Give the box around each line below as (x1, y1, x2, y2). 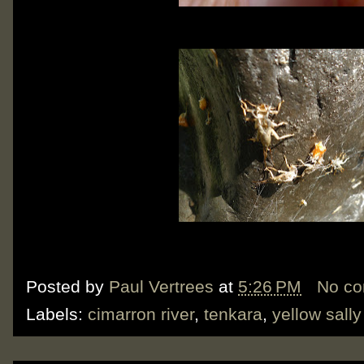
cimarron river (88, 305, 194, 324)
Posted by (26, 276, 109, 296)
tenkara (204, 305, 262, 324)
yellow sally (272, 305, 362, 324)
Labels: (26, 305, 88, 324)
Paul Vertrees (109, 276, 214, 296)
